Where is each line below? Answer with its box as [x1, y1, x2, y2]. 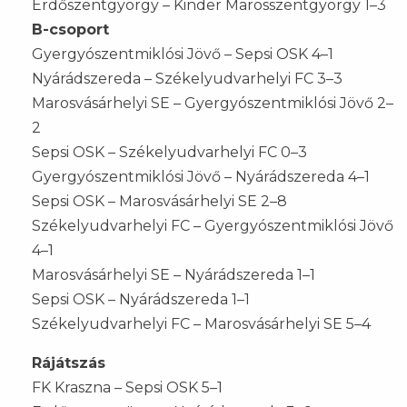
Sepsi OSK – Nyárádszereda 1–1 [32, 290, 250, 308]
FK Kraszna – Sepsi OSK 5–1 [32, 378, 223, 396]
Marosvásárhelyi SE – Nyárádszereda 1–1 [32, 265, 315, 283]
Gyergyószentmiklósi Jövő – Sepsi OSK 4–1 [32, 45, 333, 63]
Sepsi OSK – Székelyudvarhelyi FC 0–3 [32, 143, 307, 161]
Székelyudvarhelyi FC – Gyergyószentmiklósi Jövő [32, 216, 393, 234]
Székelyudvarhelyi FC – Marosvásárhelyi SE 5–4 [32, 314, 371, 333]
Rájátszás [32, 353, 105, 372]
